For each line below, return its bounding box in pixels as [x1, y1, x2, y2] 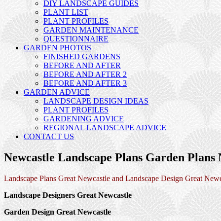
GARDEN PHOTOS [24, 43, 91, 52]
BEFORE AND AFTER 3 [43, 79, 127, 88]
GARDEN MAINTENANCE [43, 26, 139, 35]
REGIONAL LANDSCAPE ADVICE [43, 123, 166, 132]
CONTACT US [24, 132, 74, 141]
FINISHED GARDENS [43, 52, 120, 61]
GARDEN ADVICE [24, 88, 90, 97]
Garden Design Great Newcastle [4, 208, 111, 217]
